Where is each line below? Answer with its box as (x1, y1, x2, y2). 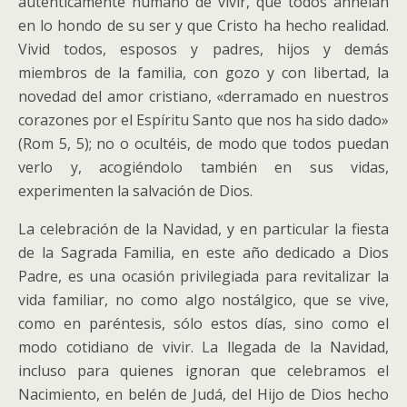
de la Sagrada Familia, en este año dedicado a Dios (18, 243, 389, 263)
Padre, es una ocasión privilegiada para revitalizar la (18, 266, 389, 286)
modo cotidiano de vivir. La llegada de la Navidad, (18, 337, 389, 357)
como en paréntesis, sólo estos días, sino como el (18, 313, 389, 333)
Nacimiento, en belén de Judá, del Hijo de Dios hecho (18, 384, 389, 404)
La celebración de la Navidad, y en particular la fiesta (18, 219, 389, 239)
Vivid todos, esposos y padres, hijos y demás (18, 39, 389, 59)
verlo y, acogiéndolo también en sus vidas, (18, 157, 389, 177)
